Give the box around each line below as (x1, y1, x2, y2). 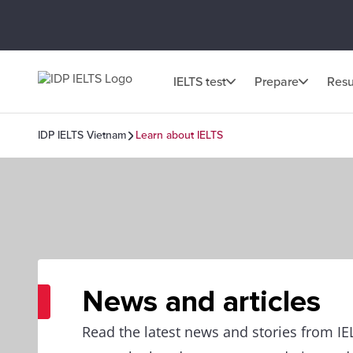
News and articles (82, 284, 321, 320)
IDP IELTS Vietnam (38, 128, 126, 142)
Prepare (255, 73, 299, 90)
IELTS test (173, 73, 226, 90)
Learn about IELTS (136, 128, 223, 142)
